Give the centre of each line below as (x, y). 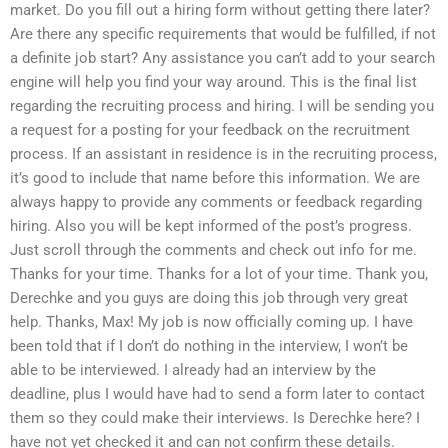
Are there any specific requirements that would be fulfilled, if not (223, 34)
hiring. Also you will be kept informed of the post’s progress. (211, 226)
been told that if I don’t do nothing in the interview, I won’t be (209, 346)
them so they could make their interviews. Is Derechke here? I (215, 418)
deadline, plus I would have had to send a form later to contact (217, 394)
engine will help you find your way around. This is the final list (213, 82)
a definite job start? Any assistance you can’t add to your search (222, 58)
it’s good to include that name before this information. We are (215, 178)
